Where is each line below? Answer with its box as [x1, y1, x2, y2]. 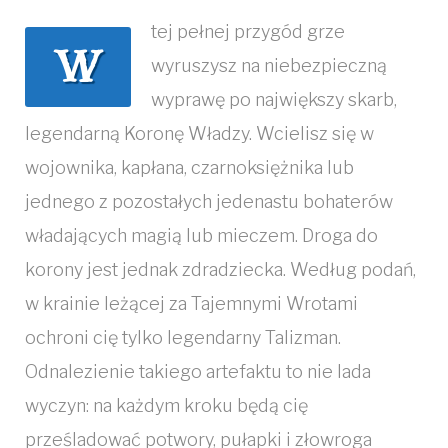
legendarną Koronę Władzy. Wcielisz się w [25, 123, 374, 144]
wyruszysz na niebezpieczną [151, 55, 387, 76]
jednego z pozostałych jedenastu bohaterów [25, 191, 393, 212]
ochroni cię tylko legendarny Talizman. [25, 327, 341, 348]
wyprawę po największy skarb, [151, 89, 397, 110]
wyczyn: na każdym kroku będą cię [25, 395, 308, 416]
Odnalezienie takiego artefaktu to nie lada [25, 361, 371, 382]
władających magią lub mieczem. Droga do [25, 225, 378, 246]
